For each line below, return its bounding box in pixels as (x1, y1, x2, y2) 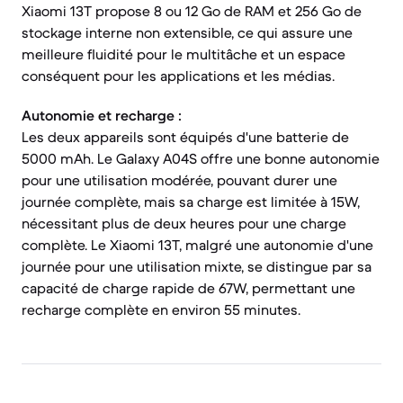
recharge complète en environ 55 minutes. (22, 300, 300, 318)
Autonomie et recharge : (22, 106, 182, 124)
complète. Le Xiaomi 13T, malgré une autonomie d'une (22, 236, 373, 254)
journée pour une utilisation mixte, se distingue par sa (22, 257, 372, 275)
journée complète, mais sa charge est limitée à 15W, (22, 193, 360, 210)
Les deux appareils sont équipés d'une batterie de (22, 128, 349, 146)
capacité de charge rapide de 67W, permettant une (22, 279, 355, 297)
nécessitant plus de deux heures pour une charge (22, 214, 346, 232)
